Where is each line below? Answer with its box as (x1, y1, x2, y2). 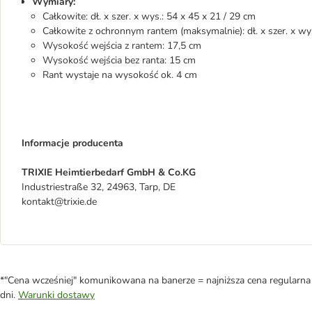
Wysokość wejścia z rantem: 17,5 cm (42, 39, 201, 52)
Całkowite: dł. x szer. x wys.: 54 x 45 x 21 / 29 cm (42, 10, 256, 23)
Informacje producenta (22, 136, 123, 150)
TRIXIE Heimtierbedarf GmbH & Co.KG (22, 166, 196, 179)
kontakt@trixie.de (22, 195, 97, 208)
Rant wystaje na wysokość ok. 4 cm (42, 68, 197, 81)
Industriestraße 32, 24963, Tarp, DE (22, 180, 175, 194)
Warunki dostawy (18, 288, 95, 302)
